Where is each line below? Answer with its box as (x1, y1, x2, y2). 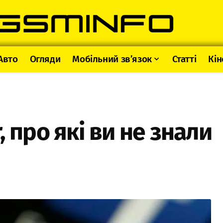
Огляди (29, 53, 61, 65)
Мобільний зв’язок (72, 53, 152, 65)
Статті (172, 53, 197, 65)
